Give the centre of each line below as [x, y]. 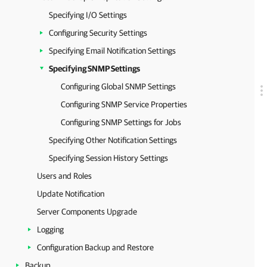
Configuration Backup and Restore [95, 247]
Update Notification [71, 194]
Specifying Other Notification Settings [113, 140]
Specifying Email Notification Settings [112, 51]
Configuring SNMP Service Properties [124, 104]
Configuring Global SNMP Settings [118, 86]
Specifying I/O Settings [88, 15]
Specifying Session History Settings [108, 158]
